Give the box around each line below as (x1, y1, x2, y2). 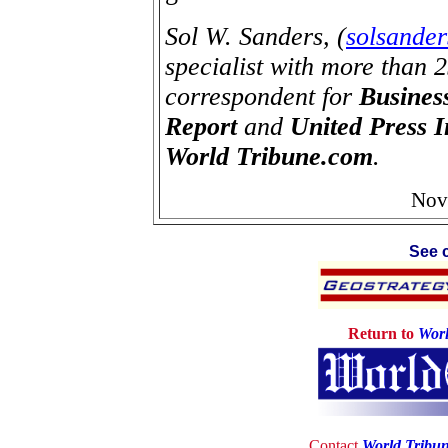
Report (165, 111, 237, 141)
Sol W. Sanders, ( (165, 21, 346, 51)
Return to (347, 325, 418, 342)
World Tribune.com (165, 141, 373, 171)
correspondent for (165, 81, 359, 111)
